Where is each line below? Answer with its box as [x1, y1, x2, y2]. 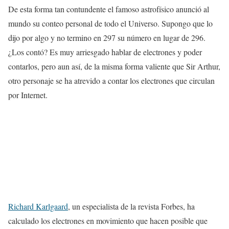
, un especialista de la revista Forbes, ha [68, 201, 195, 212]
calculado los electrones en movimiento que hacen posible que [8, 215, 208, 226]
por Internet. [8, 89, 48, 100]
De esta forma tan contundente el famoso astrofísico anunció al [8, 4, 209, 14]
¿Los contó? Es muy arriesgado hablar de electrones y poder [8, 47, 202, 57]
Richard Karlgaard [8, 201, 68, 212]
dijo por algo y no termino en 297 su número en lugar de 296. [8, 32, 205, 43]
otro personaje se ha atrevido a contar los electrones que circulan [8, 75, 215, 86]
